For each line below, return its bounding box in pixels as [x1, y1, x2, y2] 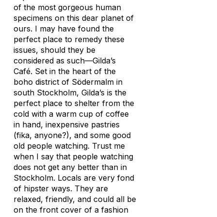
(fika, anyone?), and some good [14, 130, 131, 140]
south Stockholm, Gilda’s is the [14, 88, 126, 97]
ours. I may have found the [14, 24, 114, 33]
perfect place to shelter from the [14, 98, 134, 108]
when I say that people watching [14, 152, 133, 161]
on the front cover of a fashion [14, 205, 128, 215]
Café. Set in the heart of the [14, 66, 116, 76]
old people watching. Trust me [14, 141, 125, 151]
